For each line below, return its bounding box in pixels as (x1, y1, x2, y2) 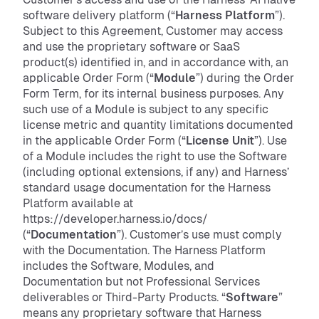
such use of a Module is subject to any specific (23, 103, 268, 116)
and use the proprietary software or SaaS (23, 40, 240, 53)
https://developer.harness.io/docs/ (23, 212, 208, 226)
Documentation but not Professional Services (23, 275, 260, 288)
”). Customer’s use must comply (117, 228, 282, 241)
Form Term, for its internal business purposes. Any (23, 87, 284, 100)
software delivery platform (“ (23, 9, 175, 22)
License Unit (186, 134, 254, 147)
